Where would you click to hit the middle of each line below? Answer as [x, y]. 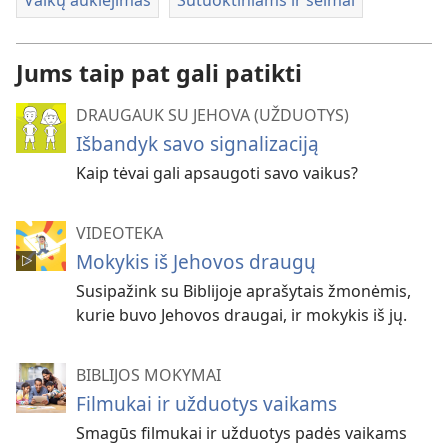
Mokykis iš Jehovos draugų [196, 261]
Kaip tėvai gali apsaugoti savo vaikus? [217, 172]
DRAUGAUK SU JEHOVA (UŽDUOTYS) [212, 114]
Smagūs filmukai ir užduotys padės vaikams [241, 432]
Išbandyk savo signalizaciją [197, 143]
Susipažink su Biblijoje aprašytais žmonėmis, [243, 290]
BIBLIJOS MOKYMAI [148, 374]
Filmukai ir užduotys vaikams [206, 403]
